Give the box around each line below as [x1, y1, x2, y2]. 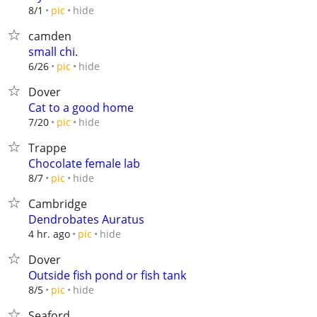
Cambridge [28, 196, 87, 212]
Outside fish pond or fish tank [28, 267, 186, 283]
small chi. [28, 44, 78, 59]
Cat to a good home [28, 100, 134, 115]
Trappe [28, 140, 67, 156]
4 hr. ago [28, 227, 70, 241]
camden [28, 28, 71, 44]
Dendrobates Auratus [28, 212, 144, 227]
